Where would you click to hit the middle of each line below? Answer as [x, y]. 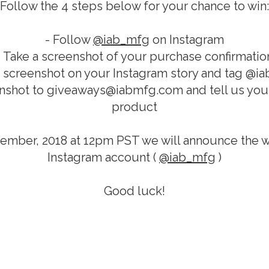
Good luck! [134, 191]
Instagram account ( [103, 158]
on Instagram [187, 40]
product [134, 107]
